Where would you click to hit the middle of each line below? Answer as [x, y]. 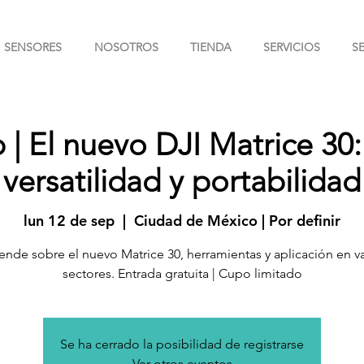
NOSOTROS [126, 47]
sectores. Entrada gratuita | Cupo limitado [182, 273]
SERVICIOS [291, 47]
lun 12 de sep [69, 220]
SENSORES [33, 47]
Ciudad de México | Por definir [237, 220]
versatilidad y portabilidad [182, 181]
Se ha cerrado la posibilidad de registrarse [182, 344]
